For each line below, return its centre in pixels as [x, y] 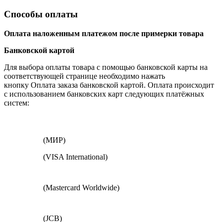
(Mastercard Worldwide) [80, 187]
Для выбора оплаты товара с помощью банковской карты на [106, 67]
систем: [17, 103]
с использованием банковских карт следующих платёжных [104, 94]
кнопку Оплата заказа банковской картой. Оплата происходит [109, 85]
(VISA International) [74, 157]
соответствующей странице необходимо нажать [84, 76]
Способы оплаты [41, 14]
